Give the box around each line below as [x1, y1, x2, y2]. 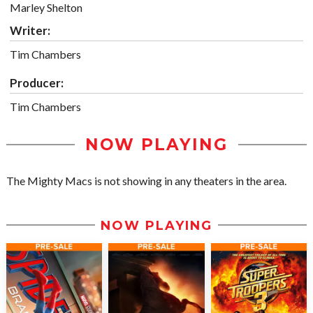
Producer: [10, 75, 64, 91]
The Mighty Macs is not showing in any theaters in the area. [6, 174, 286, 188]
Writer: [10, 23, 50, 38]
